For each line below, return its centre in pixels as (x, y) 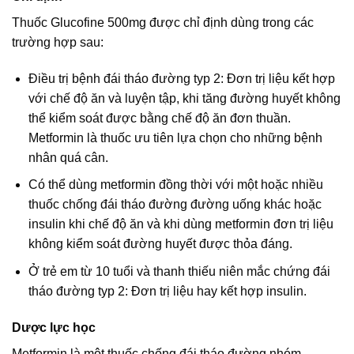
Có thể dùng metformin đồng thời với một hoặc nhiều (175, 185)
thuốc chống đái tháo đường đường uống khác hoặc (175, 205)
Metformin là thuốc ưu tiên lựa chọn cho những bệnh (175, 137)
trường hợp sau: (58, 42)
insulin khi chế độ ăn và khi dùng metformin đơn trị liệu (181, 224)
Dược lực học (54, 327)
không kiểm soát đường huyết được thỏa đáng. (160, 244)
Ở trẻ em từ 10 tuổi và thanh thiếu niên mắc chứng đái (179, 271)
